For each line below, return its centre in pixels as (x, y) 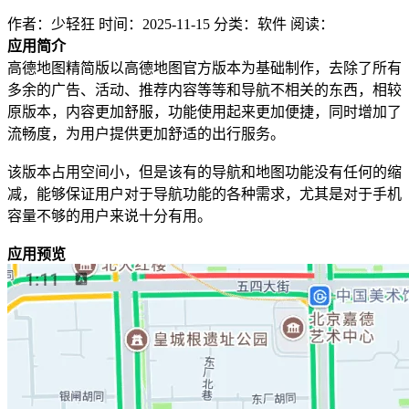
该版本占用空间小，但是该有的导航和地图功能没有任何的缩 (204, 172)
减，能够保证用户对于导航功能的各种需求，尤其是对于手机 (204, 194)
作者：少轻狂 (51, 24)
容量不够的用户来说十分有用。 (110, 215)
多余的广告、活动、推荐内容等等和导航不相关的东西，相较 (204, 89)
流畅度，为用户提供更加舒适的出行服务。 (146, 133)
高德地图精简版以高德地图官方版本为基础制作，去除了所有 (204, 68)
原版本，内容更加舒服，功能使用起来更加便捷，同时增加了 (204, 111)
